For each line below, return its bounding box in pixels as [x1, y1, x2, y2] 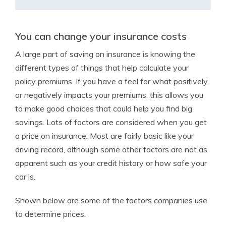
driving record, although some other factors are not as [15, 144, 207, 154]
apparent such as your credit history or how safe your [15, 158, 207, 168]
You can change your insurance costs [15, 30, 187, 42]
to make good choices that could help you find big [15, 103, 192, 114]
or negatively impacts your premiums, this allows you [15, 90, 203, 100]
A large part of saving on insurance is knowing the [15, 49, 195, 59]
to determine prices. [15, 209, 86, 219]
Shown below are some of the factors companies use [15, 195, 207, 205]
